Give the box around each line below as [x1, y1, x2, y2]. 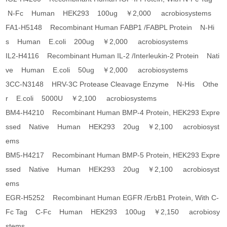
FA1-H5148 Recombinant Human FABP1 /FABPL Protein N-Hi [6, 23, 215, 32]
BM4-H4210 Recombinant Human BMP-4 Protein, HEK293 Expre [6, 108, 220, 117]
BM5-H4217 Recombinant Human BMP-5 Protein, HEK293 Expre [6, 151, 220, 160]
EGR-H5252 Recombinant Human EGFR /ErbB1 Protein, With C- [6, 194, 219, 202]
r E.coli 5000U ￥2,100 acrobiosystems [6, 94, 157, 103]
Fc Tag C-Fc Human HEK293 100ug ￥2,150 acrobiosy [6, 208, 220, 216]
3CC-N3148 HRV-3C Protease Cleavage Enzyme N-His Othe [6, 80, 219, 89]
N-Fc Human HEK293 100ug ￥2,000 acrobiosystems [6, 9, 212, 18]
